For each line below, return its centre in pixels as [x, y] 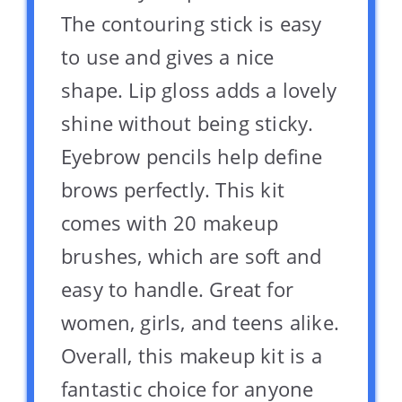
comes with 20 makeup [170, 223]
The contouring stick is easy [192, 24]
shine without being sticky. [188, 123]
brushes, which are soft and [192, 256]
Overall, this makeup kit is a [192, 356]
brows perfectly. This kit [173, 190]
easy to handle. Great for [177, 289]
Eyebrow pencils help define [192, 157]
